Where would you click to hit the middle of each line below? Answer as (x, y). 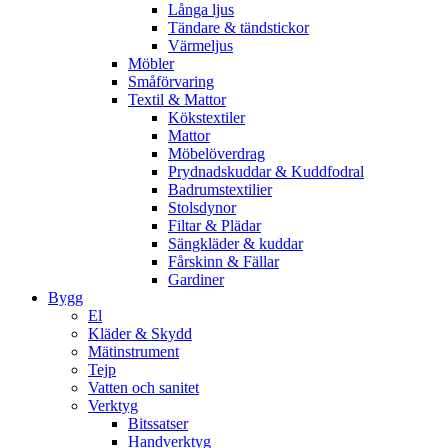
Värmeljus (200, 45)
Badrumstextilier (220, 189)
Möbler (151, 63)
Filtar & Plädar (214, 225)
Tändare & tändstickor (238, 27)
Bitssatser (158, 423)
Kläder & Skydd (140, 333)
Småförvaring (171, 81)
